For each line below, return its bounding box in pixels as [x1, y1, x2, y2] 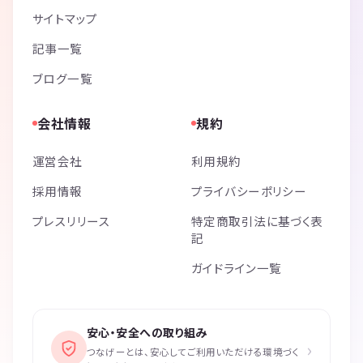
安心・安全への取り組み [87, 323, 207, 340]
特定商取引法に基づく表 [191, 211, 323, 229]
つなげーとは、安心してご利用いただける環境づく [87, 344, 300, 358]
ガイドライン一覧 [191, 258, 282, 276]
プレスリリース [32, 211, 111, 229]
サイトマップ [32, 9, 98, 27]
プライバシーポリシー [191, 181, 307, 199]
